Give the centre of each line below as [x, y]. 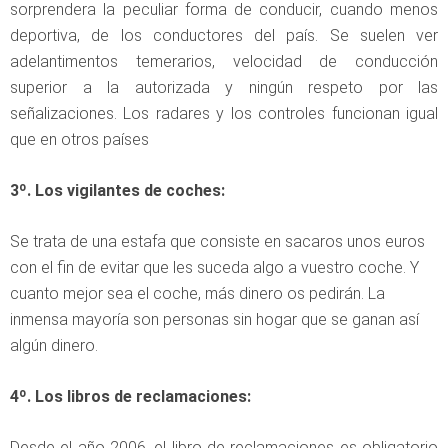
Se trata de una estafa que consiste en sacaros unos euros [217, 241]
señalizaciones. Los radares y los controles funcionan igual [224, 113]
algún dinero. [54, 345]
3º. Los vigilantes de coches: [117, 190]
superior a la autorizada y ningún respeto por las [224, 87]
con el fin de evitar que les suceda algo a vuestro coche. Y [214, 267]
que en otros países [79, 139]
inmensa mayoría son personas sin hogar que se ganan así [214, 319]
